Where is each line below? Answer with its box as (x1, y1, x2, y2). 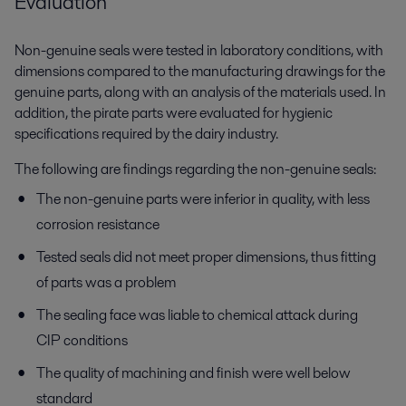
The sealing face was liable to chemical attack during (36, 304, 358, 326)
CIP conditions (36, 330, 128, 352)
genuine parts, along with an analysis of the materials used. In (14, 82, 386, 103)
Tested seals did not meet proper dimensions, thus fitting (36, 246, 376, 268)
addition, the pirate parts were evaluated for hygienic (14, 102, 333, 124)
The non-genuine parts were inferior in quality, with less (36, 188, 370, 210)
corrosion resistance (36, 214, 159, 236)
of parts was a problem (36, 272, 176, 294)
